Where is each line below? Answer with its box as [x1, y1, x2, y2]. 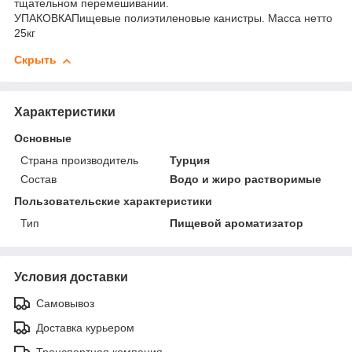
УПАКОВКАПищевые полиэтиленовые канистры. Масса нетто [14, 12, 332, 25]
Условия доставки [14, 269, 128, 284]
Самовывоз [36, 296, 94, 310]
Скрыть [14, 53, 57, 67]
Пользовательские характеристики [14, 194, 212, 207]
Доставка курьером [36, 321, 134, 334]
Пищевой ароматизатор [170, 216, 304, 229]
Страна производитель [20, 153, 138, 167]
